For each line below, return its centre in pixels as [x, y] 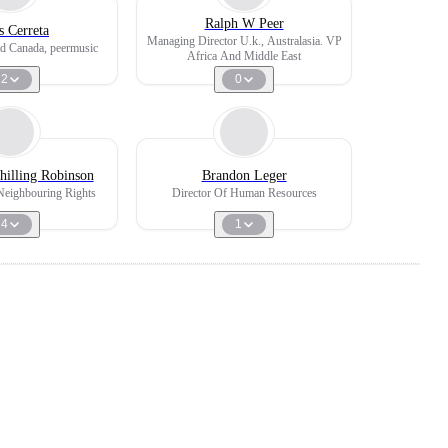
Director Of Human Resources [244, 193]
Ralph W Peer [244, 23]
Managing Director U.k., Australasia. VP [244, 40]
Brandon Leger [244, 175]
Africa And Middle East [244, 55]
